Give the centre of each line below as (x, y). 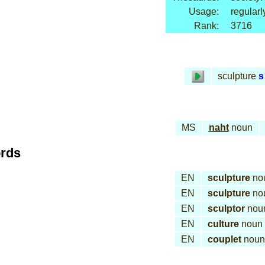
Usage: (203, 12)
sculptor (226, 209)
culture (223, 224)
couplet (224, 239)
